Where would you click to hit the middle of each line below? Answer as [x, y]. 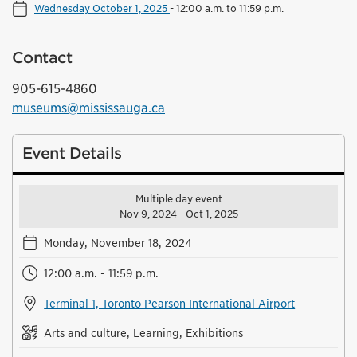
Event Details [72, 153]
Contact [42, 57]
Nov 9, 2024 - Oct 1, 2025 [178, 214]
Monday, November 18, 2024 [118, 242]
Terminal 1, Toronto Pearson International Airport [170, 303]
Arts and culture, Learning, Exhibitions [144, 332]
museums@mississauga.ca [88, 108]
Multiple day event [178, 198]
